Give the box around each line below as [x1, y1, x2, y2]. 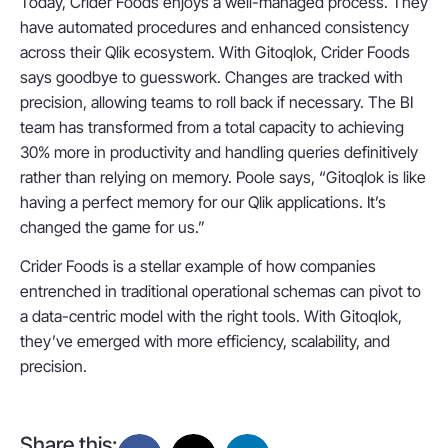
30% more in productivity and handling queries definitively [20, 141, 418, 162]
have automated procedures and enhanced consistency [20, 16, 409, 37]
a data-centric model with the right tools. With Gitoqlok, [20, 306, 402, 327]
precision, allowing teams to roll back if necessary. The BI [20, 91, 413, 112]
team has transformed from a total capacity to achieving [20, 116, 404, 137]
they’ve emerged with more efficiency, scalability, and [20, 331, 390, 352]
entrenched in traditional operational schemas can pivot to [20, 281, 421, 302]
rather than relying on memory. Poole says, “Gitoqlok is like [20, 166, 426, 187]
